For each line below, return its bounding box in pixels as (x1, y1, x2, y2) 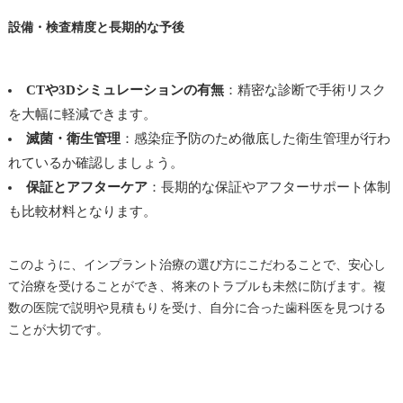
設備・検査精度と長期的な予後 (7, 20, 184, 34)
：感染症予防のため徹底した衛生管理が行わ (120, 130, 390, 146)
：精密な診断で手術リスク (223, 82, 386, 97)
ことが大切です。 (7, 322, 109, 336)
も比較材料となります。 (7, 203, 157, 219)
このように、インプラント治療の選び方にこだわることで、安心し (7, 257, 386, 272)
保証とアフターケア (25, 179, 148, 194)
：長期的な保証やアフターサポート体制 (147, 179, 390, 194)
